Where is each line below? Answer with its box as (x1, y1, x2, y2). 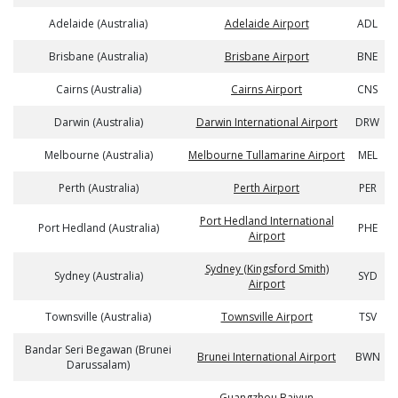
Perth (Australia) (58, 180, 139, 195)
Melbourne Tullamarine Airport (188, 147, 345, 163)
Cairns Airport (231, 82, 302, 97)
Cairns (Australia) (55, 82, 141, 97)
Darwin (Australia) (53, 115, 143, 130)
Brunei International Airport (197, 349, 336, 364)
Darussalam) (67, 357, 130, 372)
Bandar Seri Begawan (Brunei (25, 342, 171, 357)
